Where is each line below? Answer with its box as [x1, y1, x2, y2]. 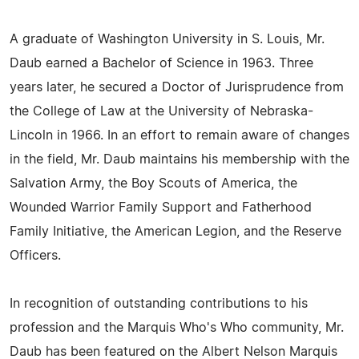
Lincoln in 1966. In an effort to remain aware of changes [10, 129, 349, 142]
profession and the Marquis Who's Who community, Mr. [10, 321, 344, 334]
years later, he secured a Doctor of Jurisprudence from [10, 81, 344, 94]
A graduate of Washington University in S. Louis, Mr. [10, 33, 325, 46]
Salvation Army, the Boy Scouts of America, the [10, 177, 297, 190]
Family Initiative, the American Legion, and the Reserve [10, 225, 341, 238]
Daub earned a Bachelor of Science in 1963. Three [10, 57, 313, 70]
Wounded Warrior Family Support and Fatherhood [10, 201, 312, 214]
